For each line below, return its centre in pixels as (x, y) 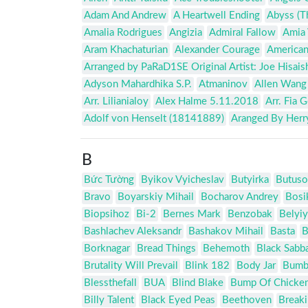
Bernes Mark (192, 214)
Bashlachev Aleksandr (133, 232)
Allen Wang (280, 85)
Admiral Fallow (242, 33)
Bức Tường (109, 180)
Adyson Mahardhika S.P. (138, 85)
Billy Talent (109, 300)
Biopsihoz (107, 214)
